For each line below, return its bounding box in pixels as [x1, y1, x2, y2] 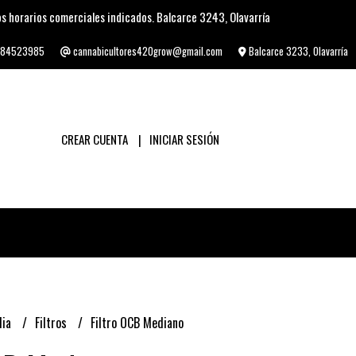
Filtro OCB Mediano [90, 313, 184, 332]
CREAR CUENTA [60, 130, 128, 148]
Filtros [34, 313, 70, 332]
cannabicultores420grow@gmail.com [71, 44, 222, 59]
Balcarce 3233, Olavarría [246, 44, 348, 59]
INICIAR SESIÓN [149, 130, 219, 148]
